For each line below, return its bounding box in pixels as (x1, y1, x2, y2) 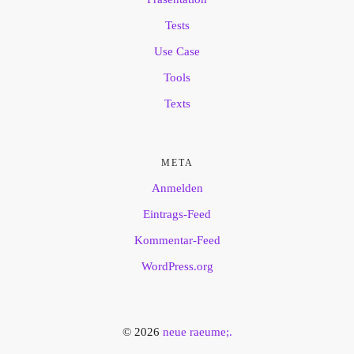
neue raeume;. (162, 326, 232, 339)
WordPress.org (141, 260, 213, 273)
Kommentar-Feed (134, 234, 220, 247)
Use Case (154, 45, 200, 58)
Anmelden (151, 182, 203, 195)
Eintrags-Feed (143, 208, 211, 221)
